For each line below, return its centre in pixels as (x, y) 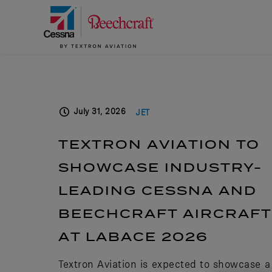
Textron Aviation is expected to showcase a (165, 264)
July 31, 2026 (100, 111)
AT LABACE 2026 (134, 236)
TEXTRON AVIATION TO (159, 144)
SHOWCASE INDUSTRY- (161, 167)
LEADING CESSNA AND (158, 190)
